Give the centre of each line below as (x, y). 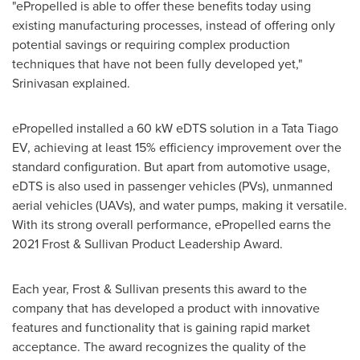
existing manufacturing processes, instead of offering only (174, 25)
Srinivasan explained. (71, 83)
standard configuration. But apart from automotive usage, (171, 167)
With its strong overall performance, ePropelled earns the (172, 225)
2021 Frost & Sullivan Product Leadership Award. (147, 244)
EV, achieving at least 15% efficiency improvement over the (177, 147)
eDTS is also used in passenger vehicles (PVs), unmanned (172, 186)
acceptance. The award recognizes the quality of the (159, 347)
